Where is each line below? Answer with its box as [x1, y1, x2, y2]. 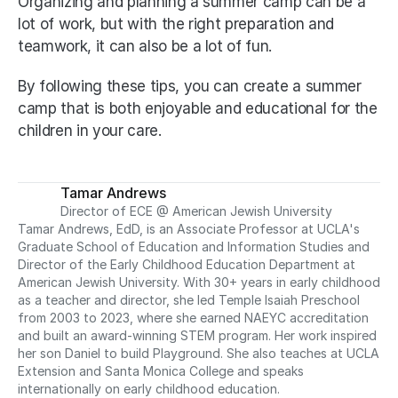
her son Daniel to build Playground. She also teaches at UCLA [18, 345, 379, 361]
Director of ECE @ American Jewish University [60, 203, 332, 219]
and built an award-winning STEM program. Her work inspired [18, 327, 377, 343]
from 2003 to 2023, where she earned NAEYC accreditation [18, 309, 369, 325]
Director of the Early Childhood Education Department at [18, 256, 355, 272]
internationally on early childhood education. [18, 380, 280, 396]
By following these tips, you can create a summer [18, 76, 362, 95]
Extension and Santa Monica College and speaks [18, 362, 304, 378]
